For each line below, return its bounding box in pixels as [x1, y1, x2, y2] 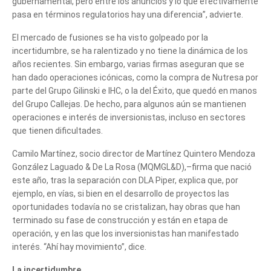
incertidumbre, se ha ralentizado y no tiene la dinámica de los [12, 45, 248, 56]
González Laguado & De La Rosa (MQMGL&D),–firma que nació [12, 162, 252, 172]
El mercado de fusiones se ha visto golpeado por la [12, 32, 208, 42]
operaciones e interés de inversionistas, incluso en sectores [12, 112, 246, 122]
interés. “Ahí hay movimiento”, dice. [12, 241, 146, 252]
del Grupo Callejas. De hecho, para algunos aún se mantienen [12, 99, 246, 109]
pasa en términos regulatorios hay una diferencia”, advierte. [12, 9, 243, 19]
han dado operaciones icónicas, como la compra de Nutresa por [12, 72, 258, 82]
